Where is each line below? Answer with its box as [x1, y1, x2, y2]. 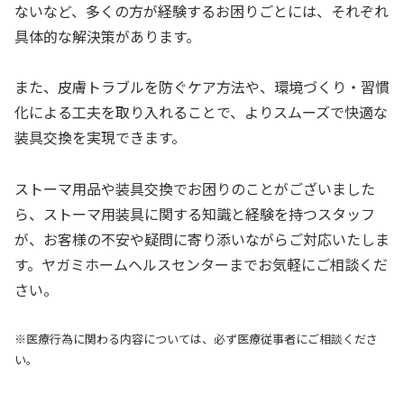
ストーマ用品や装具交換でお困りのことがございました [14, 177, 375, 199]
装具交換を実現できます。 [14, 126, 186, 149]
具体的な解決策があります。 [14, 25, 200, 48]
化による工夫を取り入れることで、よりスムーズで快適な [14, 101, 388, 124]
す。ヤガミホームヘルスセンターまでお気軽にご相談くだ [14, 252, 388, 275]
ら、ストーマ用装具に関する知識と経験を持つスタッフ [14, 202, 375, 225]
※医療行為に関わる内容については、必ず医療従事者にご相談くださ [14, 329, 378, 347]
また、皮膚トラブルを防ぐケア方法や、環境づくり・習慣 [14, 76, 390, 98]
